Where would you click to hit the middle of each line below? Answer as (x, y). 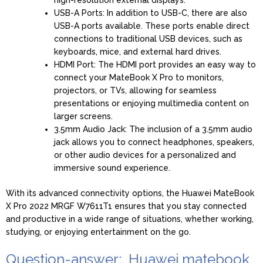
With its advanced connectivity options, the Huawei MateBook (130, 193)
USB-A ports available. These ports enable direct (152, 26)
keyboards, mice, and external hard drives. (138, 51)
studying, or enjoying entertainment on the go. (98, 232)
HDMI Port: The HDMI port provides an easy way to (155, 64)
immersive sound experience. (112, 168)
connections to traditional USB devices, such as (148, 38)
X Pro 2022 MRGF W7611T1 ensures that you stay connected (126, 206)
